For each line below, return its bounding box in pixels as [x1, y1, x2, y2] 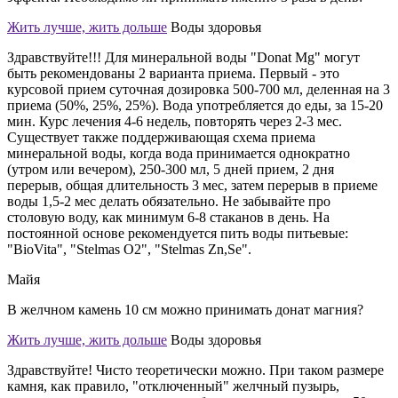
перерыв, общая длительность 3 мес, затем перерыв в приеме [7, 177, 378, 193]
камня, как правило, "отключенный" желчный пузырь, [7, 378, 339, 394]
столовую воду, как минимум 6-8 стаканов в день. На [7, 209, 330, 225]
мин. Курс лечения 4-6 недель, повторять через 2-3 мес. [7, 113, 342, 129]
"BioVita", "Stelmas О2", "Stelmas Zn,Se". [7, 241, 251, 257]
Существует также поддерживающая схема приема [7, 129, 315, 145]
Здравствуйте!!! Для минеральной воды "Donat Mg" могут [7, 49, 360, 65]
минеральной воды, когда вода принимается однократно [7, 145, 350, 161]
